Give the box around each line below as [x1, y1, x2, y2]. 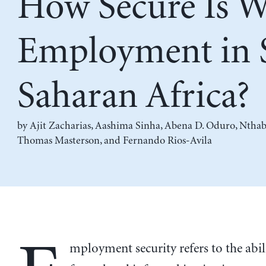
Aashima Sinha [94, 120, 160, 132]
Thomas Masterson [17, 135, 100, 147]
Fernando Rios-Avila [122, 135, 212, 147]
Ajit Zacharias [29, 120, 91, 132]
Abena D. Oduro [164, 120, 235, 132]
